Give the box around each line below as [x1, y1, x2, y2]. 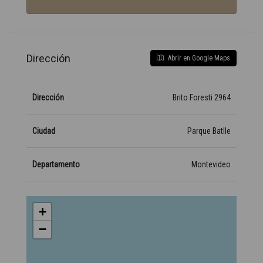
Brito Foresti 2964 [173, 93, 231, 102]
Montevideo [191, 160, 231, 169]
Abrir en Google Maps [166, 54, 230, 62]
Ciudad [32, 126, 55, 136]
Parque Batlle [187, 126, 231, 136]
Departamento [32, 160, 80, 169]
